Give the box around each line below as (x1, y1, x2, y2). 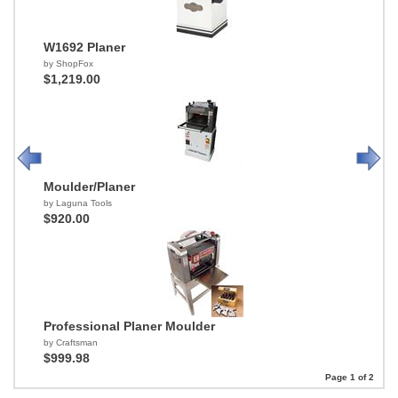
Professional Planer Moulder (44, 319, 215, 333)
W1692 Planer (44, 40, 125, 54)
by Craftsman (44, 338, 98, 347)
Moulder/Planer (44, 179, 135, 194)
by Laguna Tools (44, 198, 112, 208)
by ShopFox (44, 59, 93, 68)
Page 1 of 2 (325, 372, 374, 382)
